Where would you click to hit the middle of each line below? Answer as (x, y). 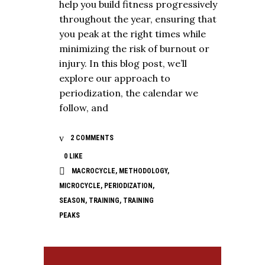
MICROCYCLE (80, 185)
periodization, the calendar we (129, 93)
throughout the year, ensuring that (138, 19)
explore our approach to (115, 78)
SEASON (72, 200)
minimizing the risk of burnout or (134, 48)
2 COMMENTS (91, 138)
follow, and (84, 107)
